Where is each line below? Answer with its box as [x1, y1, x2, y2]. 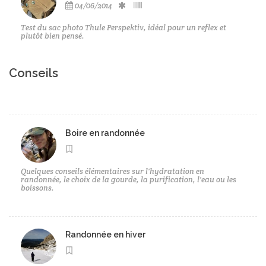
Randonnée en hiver [65, 229, 145, 239]
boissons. [21, 182, 54, 193]
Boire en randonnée [65, 128, 145, 138]
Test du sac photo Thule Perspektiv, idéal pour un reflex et [21, 22, 226, 33]
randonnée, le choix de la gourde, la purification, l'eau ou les [21, 174, 236, 185]
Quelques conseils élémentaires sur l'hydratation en [21, 166, 204, 176]
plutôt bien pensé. [21, 30, 84, 41]
